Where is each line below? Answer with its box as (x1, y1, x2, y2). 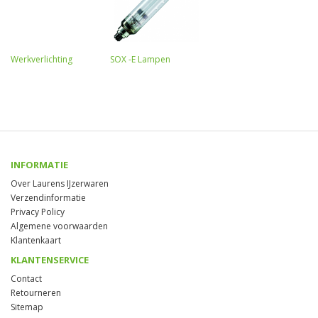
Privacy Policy (11, 205, 65, 218)
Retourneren (11, 286, 61, 299)
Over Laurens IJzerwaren (11, 177, 109, 190)
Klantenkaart (11, 234, 61, 246)
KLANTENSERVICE (11, 253, 89, 266)
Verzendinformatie (11, 191, 86, 204)
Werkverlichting (11, 53, 72, 65)
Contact (11, 272, 42, 285)
